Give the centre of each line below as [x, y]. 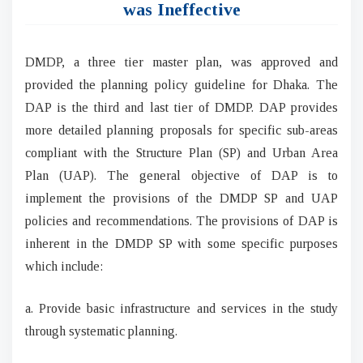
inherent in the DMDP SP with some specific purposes [181, 243]
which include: [64, 266]
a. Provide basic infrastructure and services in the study [181, 308]
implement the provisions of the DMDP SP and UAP [181, 198]
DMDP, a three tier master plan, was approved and [181, 62]
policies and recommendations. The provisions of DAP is [181, 221]
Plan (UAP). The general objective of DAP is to [181, 175]
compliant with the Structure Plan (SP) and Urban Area [181, 153]
